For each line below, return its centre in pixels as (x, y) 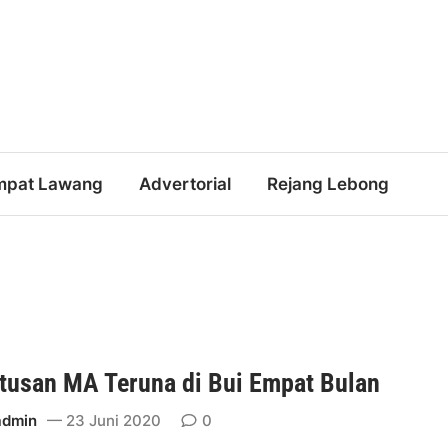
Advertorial (184, 184)
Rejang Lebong (327, 184)
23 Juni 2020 (113, 420)
